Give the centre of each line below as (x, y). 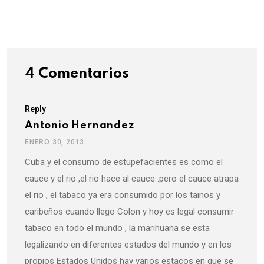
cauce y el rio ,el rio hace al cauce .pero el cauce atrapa (132, 179)
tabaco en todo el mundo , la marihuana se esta (117, 228)
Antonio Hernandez (80, 126)
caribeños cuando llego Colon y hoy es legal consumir (129, 212)
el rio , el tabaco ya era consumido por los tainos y (123, 195)
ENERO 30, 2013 (55, 142)
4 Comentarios (77, 74)
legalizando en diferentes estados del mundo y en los (128, 245)
